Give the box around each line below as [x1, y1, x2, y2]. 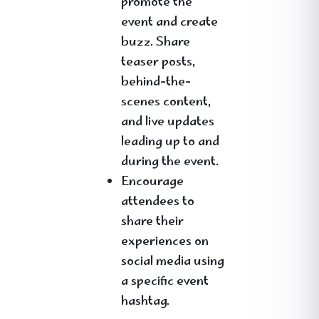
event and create [121, 12, 218, 33]
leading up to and [121, 132, 219, 153]
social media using [121, 251, 224, 273]
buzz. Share [121, 32, 190, 53]
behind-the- [121, 72, 191, 93]
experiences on [121, 231, 209, 253]
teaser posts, [121, 52, 195, 73]
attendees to [121, 192, 194, 213]
